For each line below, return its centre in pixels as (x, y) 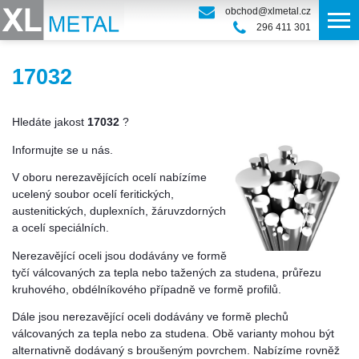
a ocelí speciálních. (61, 228)
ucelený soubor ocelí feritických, (93, 195)
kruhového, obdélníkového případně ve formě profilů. (147, 289)
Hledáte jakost (50, 122)
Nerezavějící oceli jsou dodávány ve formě (119, 256)
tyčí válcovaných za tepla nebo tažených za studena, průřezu (167, 272)
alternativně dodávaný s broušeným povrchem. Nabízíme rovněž (176, 351)
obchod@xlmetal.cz (268, 12)
